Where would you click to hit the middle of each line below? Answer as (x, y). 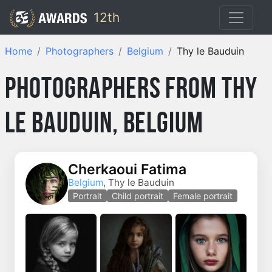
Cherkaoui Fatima (127, 169)
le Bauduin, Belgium (104, 125)
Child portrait (138, 195)
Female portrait (203, 195)
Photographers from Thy (131, 90)
